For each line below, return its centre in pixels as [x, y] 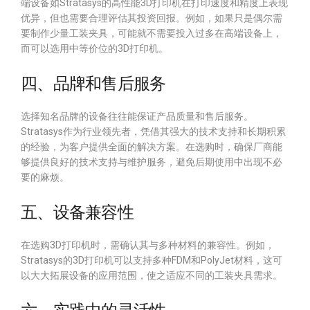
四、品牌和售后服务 [93, 84]
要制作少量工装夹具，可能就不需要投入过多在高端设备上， [152, 33]
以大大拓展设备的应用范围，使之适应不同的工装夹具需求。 [152, 275]
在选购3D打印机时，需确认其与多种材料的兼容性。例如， [148, 245]
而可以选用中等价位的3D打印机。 [94, 48]
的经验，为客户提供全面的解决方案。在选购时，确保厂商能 [152, 147]
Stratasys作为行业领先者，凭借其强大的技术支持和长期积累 [153, 131]
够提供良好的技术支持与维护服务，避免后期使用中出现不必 [152, 162]
